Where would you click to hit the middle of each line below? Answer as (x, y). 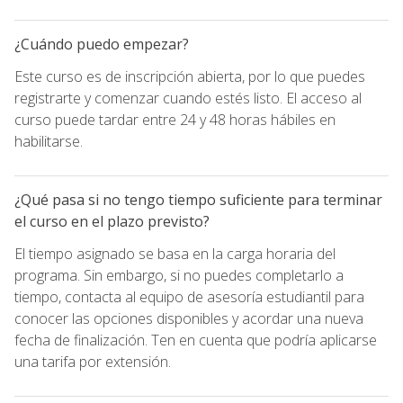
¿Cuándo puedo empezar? (102, 44)
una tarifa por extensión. (93, 361)
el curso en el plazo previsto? (112, 221)
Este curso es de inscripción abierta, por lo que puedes (190, 76)
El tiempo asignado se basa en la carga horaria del (175, 253)
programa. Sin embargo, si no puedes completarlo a (179, 275)
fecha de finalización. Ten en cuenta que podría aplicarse (196, 340)
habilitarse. (49, 141)
